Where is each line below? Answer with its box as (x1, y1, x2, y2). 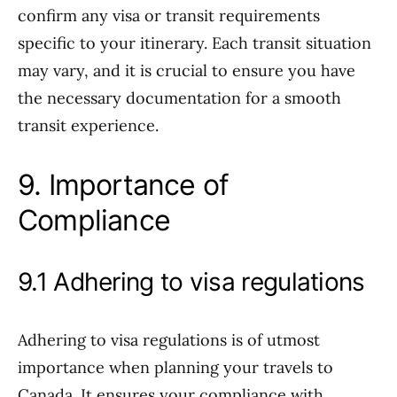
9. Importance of (18, 167, 230, 202)
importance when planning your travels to (18, 357, 333, 378)
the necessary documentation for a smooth (18, 88, 341, 108)
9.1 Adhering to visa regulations (18, 267, 365, 297)
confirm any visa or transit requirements (18, 5, 320, 26)
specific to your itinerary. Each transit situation (18, 33, 371, 53)
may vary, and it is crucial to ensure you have (18, 60, 355, 81)
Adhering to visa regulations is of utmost (18, 330, 320, 350)
